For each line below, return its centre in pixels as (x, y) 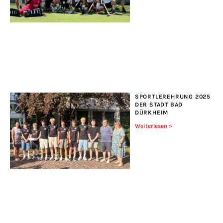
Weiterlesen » (153, 126)
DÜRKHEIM (152, 113)
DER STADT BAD (159, 105)
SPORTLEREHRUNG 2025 (172, 97)
